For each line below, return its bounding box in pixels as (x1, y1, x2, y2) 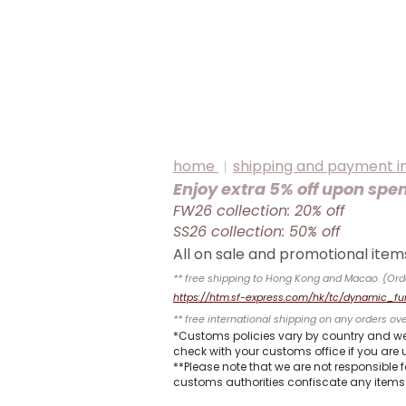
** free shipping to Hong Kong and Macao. (173, 271, 382, 286)
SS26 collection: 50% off (173, 221, 349, 243)
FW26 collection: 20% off (173, 200, 349, 222)
